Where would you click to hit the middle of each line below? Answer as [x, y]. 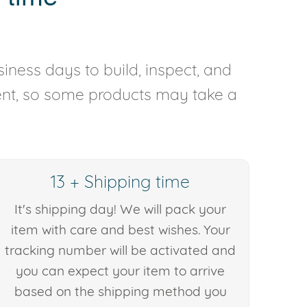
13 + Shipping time [121, 182]
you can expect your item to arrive [121, 271]
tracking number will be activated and [121, 250]
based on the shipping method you [120, 292]
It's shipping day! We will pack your [121, 209]
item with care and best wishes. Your [120, 230]
